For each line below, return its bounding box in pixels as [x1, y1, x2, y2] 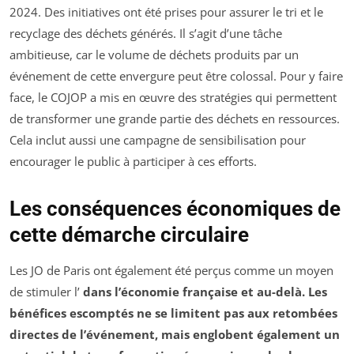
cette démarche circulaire [9, 222, 249, 247]
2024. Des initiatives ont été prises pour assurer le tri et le [9, 3, 323, 20]
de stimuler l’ [9, 283, 80, 299]
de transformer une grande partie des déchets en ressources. [9, 110, 340, 126]
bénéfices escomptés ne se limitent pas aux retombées [9, 304, 337, 321]
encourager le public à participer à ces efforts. [9, 153, 257, 169]
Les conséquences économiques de [9, 196, 341, 220]
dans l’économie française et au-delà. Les [80, 283, 327, 299]
